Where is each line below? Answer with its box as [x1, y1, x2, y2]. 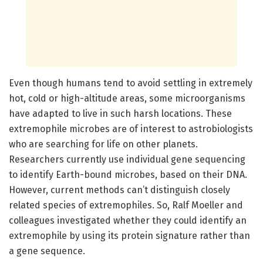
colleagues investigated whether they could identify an [9, 214, 247, 226]
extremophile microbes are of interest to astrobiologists [9, 123, 253, 134]
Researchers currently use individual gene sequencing [9, 153, 245, 165]
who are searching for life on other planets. [9, 138, 198, 150]
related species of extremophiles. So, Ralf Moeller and [9, 199, 243, 211]
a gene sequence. [9, 245, 85, 257]
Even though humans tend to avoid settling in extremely [9, 77, 252, 89]
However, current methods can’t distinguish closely [9, 184, 230, 195]
